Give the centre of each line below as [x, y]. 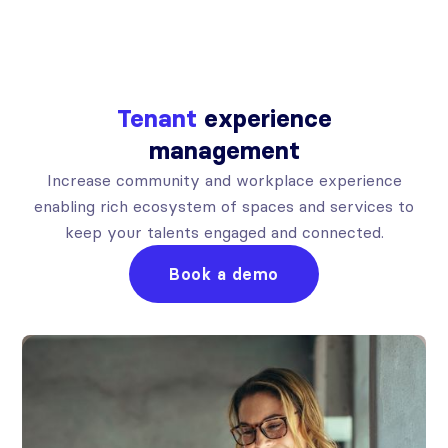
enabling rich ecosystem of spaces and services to [224, 206]
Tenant [156, 119]
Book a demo [224, 274]
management [224, 151]
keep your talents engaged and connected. [224, 232]
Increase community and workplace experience [224, 180]
